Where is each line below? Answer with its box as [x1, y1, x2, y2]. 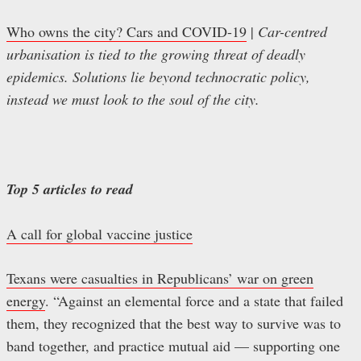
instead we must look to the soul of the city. [6, 89, 259, 110]
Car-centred [258, 22, 327, 42]
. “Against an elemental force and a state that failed [45, 291, 343, 311]
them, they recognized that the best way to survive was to [6, 313, 341, 334]
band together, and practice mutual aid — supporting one [6, 336, 340, 356]
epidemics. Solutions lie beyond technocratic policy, [6, 67, 310, 87]
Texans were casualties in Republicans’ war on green [6, 268, 313, 288]
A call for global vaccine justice [6, 224, 193, 244]
